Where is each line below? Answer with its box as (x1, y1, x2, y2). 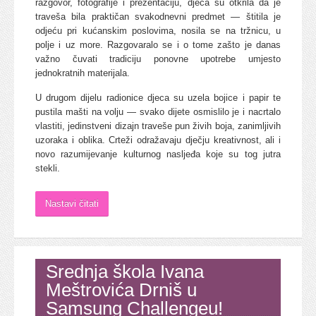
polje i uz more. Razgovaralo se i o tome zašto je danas (35, 39, 281, 50)
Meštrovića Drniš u (46, 279, 197, 300)
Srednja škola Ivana (46, 260, 204, 282)
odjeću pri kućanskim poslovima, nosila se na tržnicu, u (35, 25, 281, 36)
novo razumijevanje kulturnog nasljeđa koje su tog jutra (35, 148, 281, 159)
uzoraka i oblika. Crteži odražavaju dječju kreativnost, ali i (35, 134, 281, 145)
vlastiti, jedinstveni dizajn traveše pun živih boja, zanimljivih (35, 120, 281, 131)
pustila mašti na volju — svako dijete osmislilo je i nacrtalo (35, 106, 281, 117)
